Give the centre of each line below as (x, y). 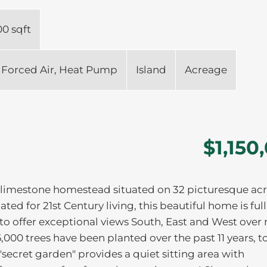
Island (151, 70)
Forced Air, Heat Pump (59, 70)
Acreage (206, 70)
